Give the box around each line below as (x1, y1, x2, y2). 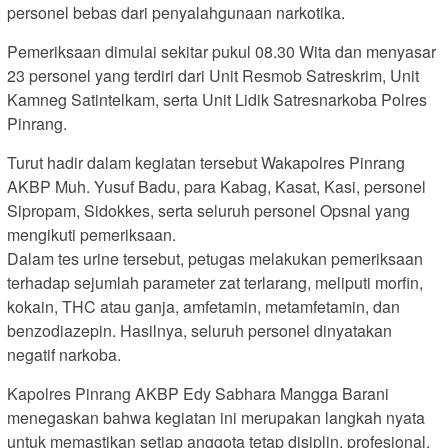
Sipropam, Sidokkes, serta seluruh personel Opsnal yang (7, 199, 410, 223)
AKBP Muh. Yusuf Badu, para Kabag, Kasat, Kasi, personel (7, 175, 426, 199)
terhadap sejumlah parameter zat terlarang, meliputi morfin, (7, 271, 423, 295)
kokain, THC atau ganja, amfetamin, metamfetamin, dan (7, 295, 400, 319)
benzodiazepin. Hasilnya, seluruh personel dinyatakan (7, 319, 392, 343)
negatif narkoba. (7, 343, 121, 367)
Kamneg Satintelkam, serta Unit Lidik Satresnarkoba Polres (7, 88, 427, 112)
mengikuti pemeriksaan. (7, 223, 176, 247)
